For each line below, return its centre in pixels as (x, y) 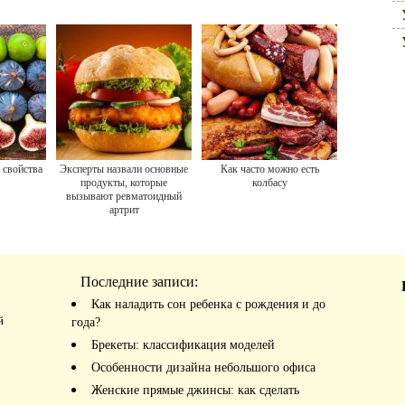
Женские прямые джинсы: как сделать (195, 390)
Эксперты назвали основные (124, 169)
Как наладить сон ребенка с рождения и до (208, 304)
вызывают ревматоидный (124, 196)
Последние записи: (139, 282)
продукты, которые (124, 183)
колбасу (269, 183)
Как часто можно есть (269, 169)
